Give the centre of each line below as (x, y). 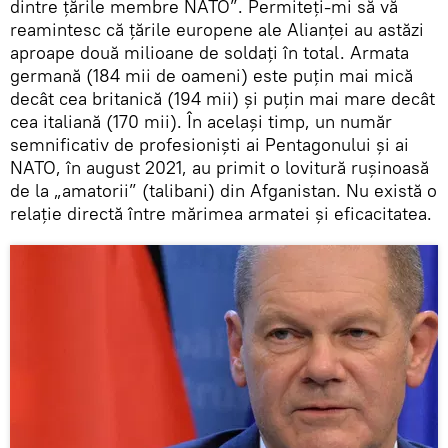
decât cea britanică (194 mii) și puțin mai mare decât (222, 98)
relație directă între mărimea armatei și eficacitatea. (221, 213)
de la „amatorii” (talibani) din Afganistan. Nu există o (223, 190)
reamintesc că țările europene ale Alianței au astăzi (217, 29)
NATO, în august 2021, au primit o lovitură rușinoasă (219, 167)
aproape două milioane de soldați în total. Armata (209, 52)
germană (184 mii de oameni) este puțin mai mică (211, 75)
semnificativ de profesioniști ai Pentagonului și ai (209, 144)
